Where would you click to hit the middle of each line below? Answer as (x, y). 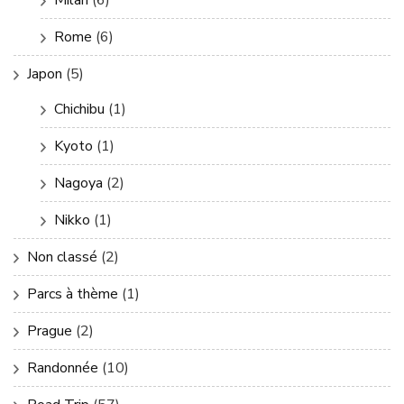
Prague (50, 331)
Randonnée (63, 367)
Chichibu (79, 109)
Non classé (62, 257)
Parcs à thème (73, 294)
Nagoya (78, 183)
